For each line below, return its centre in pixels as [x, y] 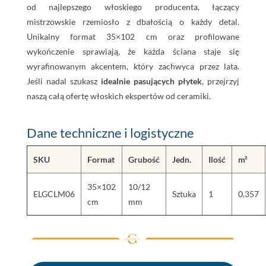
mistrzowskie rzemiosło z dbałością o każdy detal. [133, 22]
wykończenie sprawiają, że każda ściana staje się [133, 52]
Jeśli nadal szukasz [64, 81]
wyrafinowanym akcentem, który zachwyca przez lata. [133, 66]
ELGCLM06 [54, 194]
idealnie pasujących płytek [152, 81]
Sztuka [184, 194]
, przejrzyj [221, 81]
